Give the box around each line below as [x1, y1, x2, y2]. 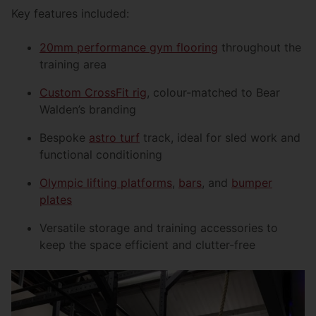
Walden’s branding [39, 102, 136, 117]
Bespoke [39, 130, 89, 145]
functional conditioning [39, 147, 162, 162]
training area [39, 57, 107, 72]
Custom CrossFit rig [39, 85, 147, 100]
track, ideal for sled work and [140, 130, 300, 145]
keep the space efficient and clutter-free [39, 238, 255, 253]
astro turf [89, 130, 140, 145]
